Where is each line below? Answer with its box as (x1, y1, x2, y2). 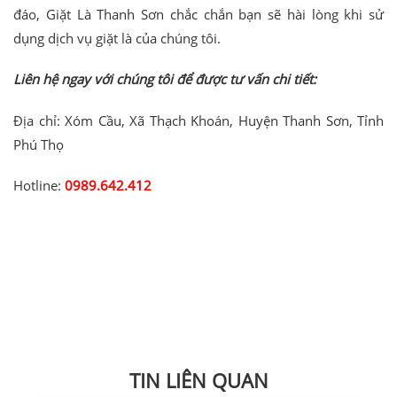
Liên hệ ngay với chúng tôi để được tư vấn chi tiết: (13, 70, 320, 89)
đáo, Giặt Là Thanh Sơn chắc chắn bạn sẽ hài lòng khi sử (13, 4, 384, 23)
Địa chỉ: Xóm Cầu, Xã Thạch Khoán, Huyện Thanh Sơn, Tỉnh (13, 111, 384, 129)
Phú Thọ (13, 135, 64, 153)
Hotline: (13, 176, 65, 195)
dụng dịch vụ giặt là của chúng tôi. (13, 28, 221, 47)
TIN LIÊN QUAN (128, 367, 269, 394)
